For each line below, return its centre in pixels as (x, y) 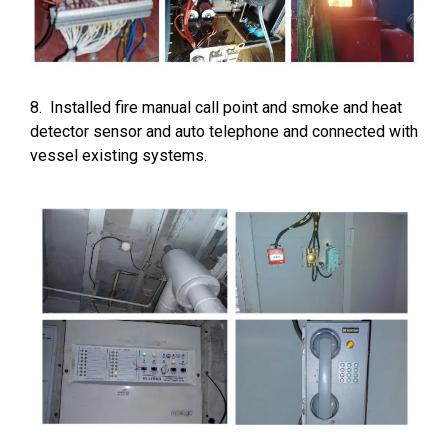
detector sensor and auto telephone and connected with (224, 131)
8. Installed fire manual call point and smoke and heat (216, 107)
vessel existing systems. (118, 155)
